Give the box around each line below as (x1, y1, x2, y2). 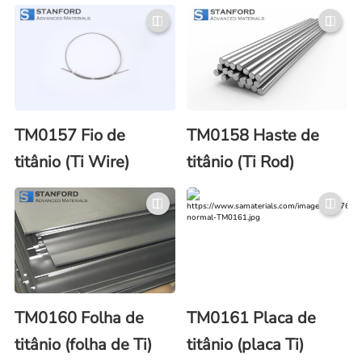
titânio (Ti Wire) (14, 151, 129, 174)
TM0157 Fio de (14, 124, 125, 147)
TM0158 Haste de (187, 124, 320, 147)
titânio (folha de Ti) (14, 334, 152, 356)
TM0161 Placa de (187, 307, 317, 330)
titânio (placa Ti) (187, 334, 305, 356)
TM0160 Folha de (14, 307, 144, 330)
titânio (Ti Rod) (187, 151, 295, 174)
